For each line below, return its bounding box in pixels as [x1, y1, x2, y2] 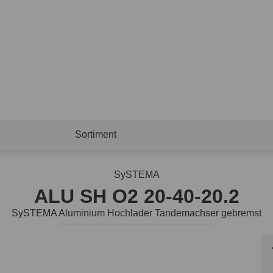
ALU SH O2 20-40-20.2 [34, 185, 239, 207]
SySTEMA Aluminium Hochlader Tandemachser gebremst [12, 208, 261, 218]
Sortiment [74, 129, 116, 140]
